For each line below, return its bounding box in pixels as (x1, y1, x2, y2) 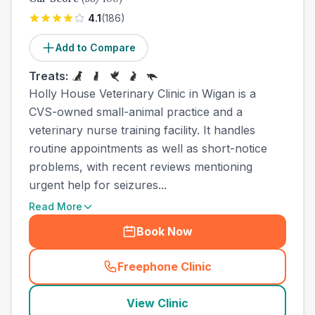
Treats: (29, 69, 68, 83)
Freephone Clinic (117, 259, 212, 274)
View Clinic (127, 296, 188, 310)
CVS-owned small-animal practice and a (29, 105, 243, 119)
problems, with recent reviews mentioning (29, 160, 252, 174)
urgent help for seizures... (29, 178, 167, 192)
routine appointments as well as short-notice (29, 141, 267, 155)
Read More (29, 200, 82, 212)
